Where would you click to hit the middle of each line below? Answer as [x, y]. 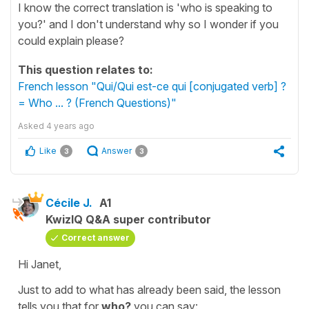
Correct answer [96, 237]
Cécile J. [69, 202]
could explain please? [71, 40]
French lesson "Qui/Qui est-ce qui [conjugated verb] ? [152, 86]
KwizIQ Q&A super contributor [128, 219]
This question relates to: [86, 69]
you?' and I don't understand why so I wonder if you [148, 24]
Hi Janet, [41, 264]
